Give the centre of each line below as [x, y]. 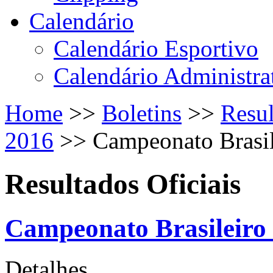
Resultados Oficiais [123, 184]
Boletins [142, 113]
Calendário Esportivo [156, 49]
